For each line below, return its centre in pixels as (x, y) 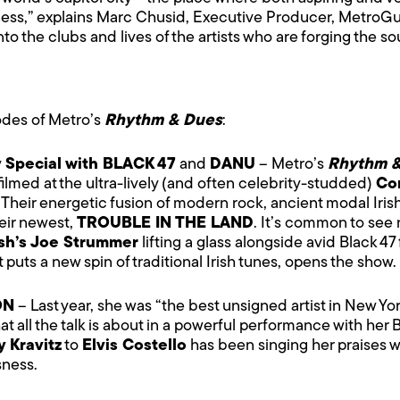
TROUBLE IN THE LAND (165, 223)
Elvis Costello (134, 346)
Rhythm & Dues (163, 121)
